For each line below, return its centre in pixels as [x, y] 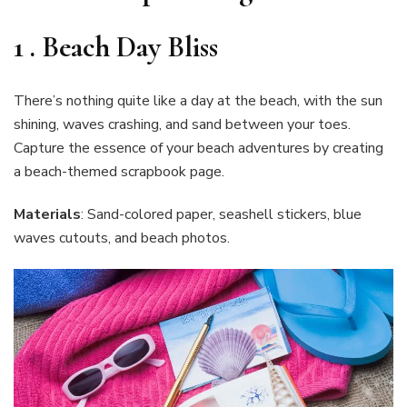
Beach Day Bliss [130, 47]
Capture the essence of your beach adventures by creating [199, 148]
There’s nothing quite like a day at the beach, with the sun [198, 100]
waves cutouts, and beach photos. [122, 238]
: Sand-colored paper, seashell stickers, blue [221, 214]
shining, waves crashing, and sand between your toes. [182, 124]
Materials [47, 214]
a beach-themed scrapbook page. [119, 171]
